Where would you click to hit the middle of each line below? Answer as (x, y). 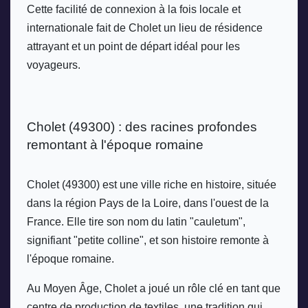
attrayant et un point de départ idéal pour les (133, 47)
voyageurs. (54, 65)
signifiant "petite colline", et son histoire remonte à (148, 240)
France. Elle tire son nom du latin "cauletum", (136, 221)
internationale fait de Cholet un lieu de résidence (145, 28)
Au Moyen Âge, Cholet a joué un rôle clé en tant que (154, 288)
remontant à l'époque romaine (115, 144)
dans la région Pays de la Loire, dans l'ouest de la (148, 203)
